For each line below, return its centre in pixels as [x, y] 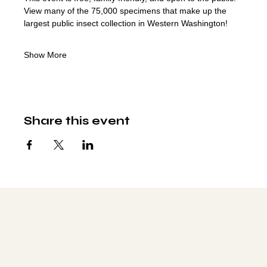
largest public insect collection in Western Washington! [126, 23]
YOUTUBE [36, 236]
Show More [45, 55]
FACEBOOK [39, 224]
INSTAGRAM [41, 247]
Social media [49, 208]
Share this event [77, 121]
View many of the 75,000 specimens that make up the [126, 11]
